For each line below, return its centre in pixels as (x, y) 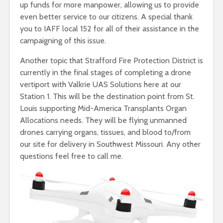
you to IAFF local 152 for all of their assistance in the (110, 29)
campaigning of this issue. (63, 41)
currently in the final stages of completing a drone (106, 73)
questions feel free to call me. (71, 156)
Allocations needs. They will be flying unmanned (103, 120)
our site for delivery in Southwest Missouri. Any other (110, 144)
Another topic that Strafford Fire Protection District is (111, 61)
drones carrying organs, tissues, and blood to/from (105, 132)
